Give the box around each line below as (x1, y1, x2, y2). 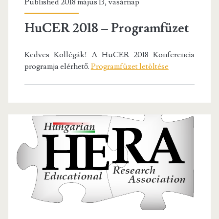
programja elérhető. (24, 61, 91, 71)
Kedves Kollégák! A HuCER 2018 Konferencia (24, 49, 195, 60)
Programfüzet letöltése (90, 61, 169, 71)
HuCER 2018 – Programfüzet (24, 20, 189, 37)
